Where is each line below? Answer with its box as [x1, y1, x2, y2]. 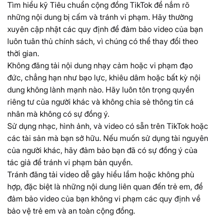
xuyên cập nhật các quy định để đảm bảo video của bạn [7, 24, 203, 34]
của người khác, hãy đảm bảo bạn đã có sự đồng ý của [7, 145, 198, 155]
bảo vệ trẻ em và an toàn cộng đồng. [7, 206, 135, 216]
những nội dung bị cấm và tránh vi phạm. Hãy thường [7, 12, 193, 22]
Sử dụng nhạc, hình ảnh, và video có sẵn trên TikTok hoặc [7, 121, 208, 131]
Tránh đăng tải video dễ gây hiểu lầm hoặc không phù [7, 170, 194, 180]
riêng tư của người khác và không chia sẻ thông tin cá [7, 97, 194, 107]
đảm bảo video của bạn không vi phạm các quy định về [7, 194, 201, 204]
